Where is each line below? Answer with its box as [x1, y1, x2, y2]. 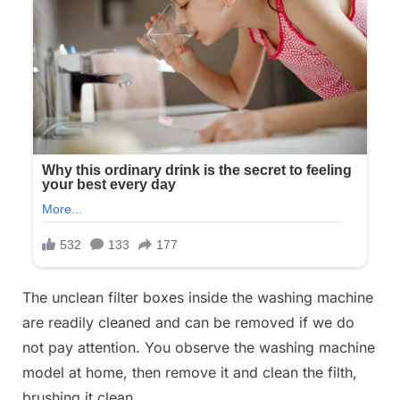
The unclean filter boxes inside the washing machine [22, 288, 373, 307]
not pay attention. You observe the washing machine [22, 338, 375, 357]
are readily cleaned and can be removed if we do [22, 313, 354, 332]
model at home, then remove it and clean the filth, [22, 363, 357, 382]
